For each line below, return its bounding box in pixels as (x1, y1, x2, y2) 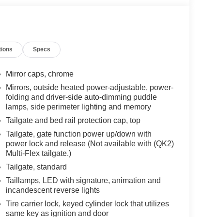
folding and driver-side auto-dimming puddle (5, 93, 157, 101)
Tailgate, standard (5, 162, 67, 171)
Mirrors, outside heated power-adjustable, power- (5, 83, 173, 92)
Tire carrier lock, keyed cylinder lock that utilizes (5, 199, 169, 208)
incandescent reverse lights (5, 186, 100, 194)
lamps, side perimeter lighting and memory (5, 102, 151, 111)
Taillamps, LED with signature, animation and (5, 176, 161, 185)
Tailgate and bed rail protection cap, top (5, 116, 140, 124)
